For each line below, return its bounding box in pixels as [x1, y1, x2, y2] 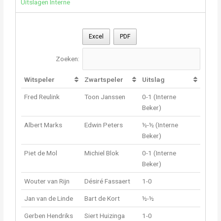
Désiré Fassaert [84, 177, 131, 185]
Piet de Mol [24, 148, 58, 157]
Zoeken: [55, 55, 79, 63]
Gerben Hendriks [24, 211, 74, 220]
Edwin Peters [84, 120, 123, 129]
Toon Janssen [84, 92, 126, 101]
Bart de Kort [84, 194, 120, 202]
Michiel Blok [84, 148, 119, 157]
